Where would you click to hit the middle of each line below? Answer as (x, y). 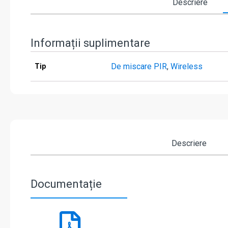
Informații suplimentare (90, 43)
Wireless (187, 67)
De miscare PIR (139, 67)
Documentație (66, 184)
